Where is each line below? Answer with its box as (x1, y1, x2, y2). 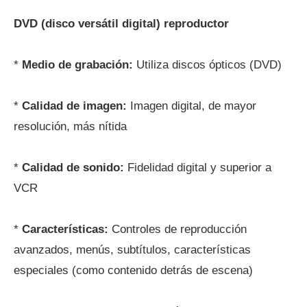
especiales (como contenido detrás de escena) (14, 264, 253, 277)
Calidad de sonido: (22, 161, 124, 174)
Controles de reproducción (108, 223, 247, 236)
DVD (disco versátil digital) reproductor (14, 17, 229, 30)
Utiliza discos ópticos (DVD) (133, 58, 282, 71)
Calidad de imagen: (22, 99, 127, 112)
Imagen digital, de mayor (127, 99, 256, 112)
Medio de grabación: (22, 58, 133, 71)
